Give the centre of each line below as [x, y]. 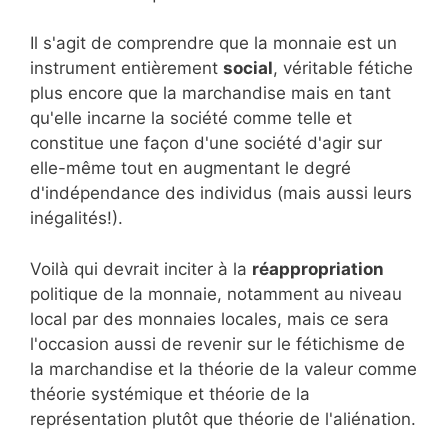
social [248, 68]
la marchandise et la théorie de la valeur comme [223, 368]
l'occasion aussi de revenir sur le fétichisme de [217, 343]
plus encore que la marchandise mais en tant [210, 93]
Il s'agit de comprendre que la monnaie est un [213, 43]
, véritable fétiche [343, 68]
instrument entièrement [126, 68]
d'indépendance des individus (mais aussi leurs [221, 193]
